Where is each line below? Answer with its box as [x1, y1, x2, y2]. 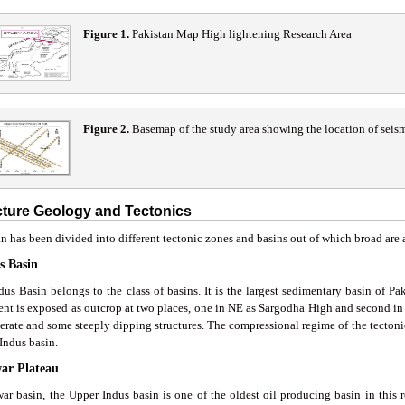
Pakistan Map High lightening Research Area [129, 27, 352, 42]
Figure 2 [83, 122, 127, 137]
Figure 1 [83, 27, 127, 42]
